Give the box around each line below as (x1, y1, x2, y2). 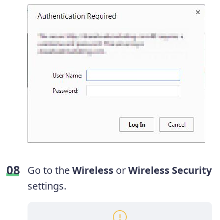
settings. (27, 179, 66, 192)
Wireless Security (128, 164, 212, 177)
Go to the (27, 164, 72, 177)
